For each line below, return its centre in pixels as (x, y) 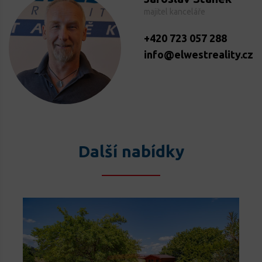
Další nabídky (131, 151)
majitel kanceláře (175, 12)
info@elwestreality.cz (199, 55)
